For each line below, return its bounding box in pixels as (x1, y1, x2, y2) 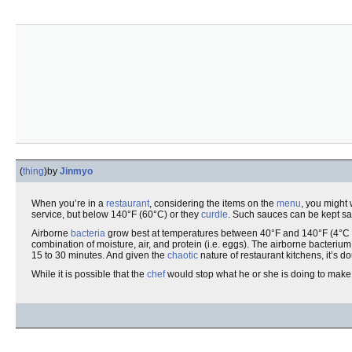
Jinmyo (60, 166, 93, 177)
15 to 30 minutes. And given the (31, 250, 167, 261)
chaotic (167, 250, 198, 261)
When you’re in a (31, 198, 106, 209)
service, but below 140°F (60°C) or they (31, 209, 201, 220)
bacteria (71, 228, 105, 239)
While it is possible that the (31, 269, 147, 280)
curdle (201, 209, 228, 220)
